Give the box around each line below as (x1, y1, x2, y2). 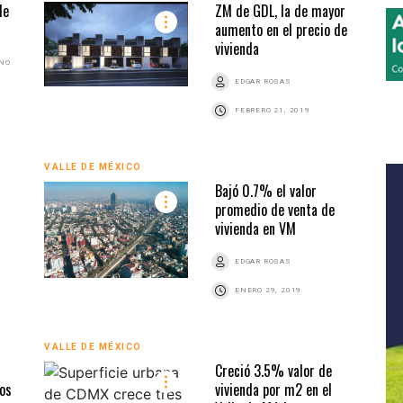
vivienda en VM (215, 217, 296, 239)
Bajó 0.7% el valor (215, 179, 317, 201)
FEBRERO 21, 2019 (235, 105, 310, 114)
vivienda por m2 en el (215, 378, 332, 400)
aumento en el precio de (215, 18, 347, 40)
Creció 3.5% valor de (215, 359, 332, 381)
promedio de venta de (215, 198, 335, 220)
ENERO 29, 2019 (235, 285, 302, 294)
